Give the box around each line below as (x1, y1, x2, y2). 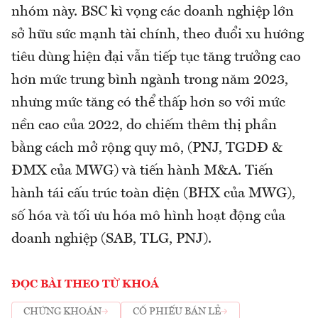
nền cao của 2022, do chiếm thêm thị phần (11, 118, 277, 133)
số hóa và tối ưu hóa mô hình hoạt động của (11, 209, 285, 224)
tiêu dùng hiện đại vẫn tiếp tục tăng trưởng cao (11, 50, 301, 65)
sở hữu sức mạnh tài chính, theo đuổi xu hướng (11, 27, 304, 42)
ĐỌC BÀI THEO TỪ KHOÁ (11, 278, 159, 290)
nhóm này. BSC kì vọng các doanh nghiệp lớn (11, 4, 294, 19)
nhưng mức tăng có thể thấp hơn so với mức (11, 95, 285, 110)
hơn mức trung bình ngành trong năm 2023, (11, 72, 288, 87)
